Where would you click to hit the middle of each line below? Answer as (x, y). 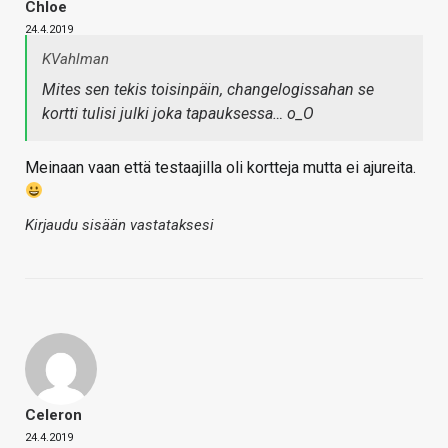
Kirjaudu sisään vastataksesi (119, 224)
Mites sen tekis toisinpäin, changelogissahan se (208, 89)
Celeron (53, 414)
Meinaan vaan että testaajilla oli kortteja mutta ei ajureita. (220, 167)
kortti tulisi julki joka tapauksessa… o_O (178, 113)
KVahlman (75, 58)
